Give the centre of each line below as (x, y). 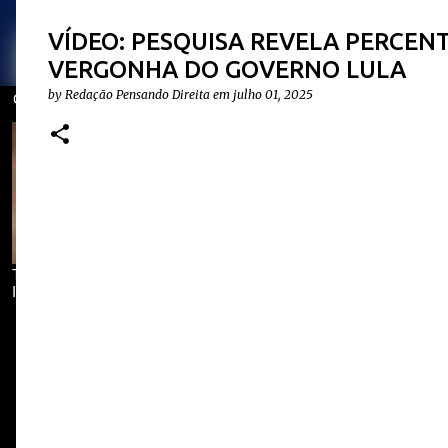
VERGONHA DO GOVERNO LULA (227, 70)
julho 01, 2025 (273, 95)
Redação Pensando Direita (137, 95)
